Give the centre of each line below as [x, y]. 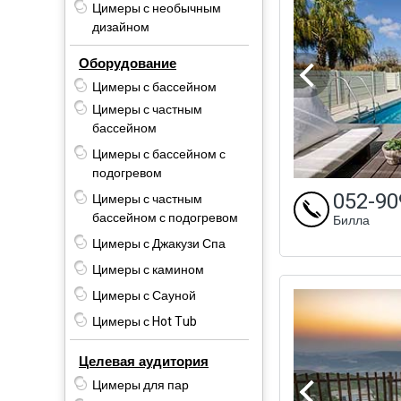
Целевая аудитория [144, 361]
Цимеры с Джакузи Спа [159, 243]
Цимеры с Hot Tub [145, 321]
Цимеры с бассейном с [159, 154]
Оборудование [128, 63]
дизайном [121, 27]
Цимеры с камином [148, 269]
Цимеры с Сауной [144, 295]
